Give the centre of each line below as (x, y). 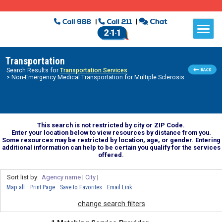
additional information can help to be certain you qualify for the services (111, 147)
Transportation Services (94, 71)
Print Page (42, 187)
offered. (111, 155)
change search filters (111, 204)
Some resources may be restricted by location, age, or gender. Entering (111, 140)
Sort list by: (24, 177)
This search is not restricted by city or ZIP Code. (111, 125)
